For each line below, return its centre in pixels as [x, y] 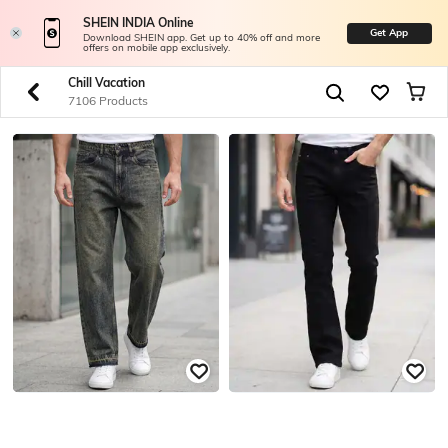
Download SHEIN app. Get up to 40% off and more [201, 38]
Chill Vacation [106, 82]
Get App [389, 32]
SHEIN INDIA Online [138, 23]
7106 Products [107, 100]
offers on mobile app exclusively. [156, 48]
